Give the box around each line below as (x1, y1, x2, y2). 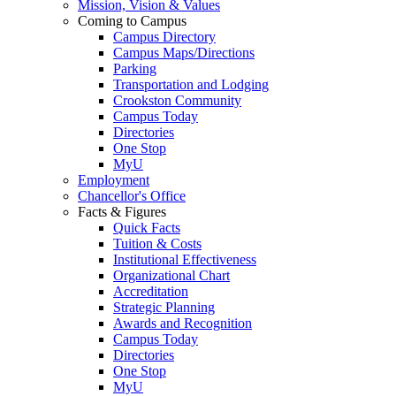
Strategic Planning (113, 299, 215, 315)
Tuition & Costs (113, 235, 202, 251)
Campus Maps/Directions (113, 44, 255, 60)
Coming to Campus (78, 12, 187, 28)
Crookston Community (113, 92, 241, 108)
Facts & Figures (78, 203, 166, 219)
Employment (78, 171, 149, 187)
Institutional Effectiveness (113, 251, 256, 267)
